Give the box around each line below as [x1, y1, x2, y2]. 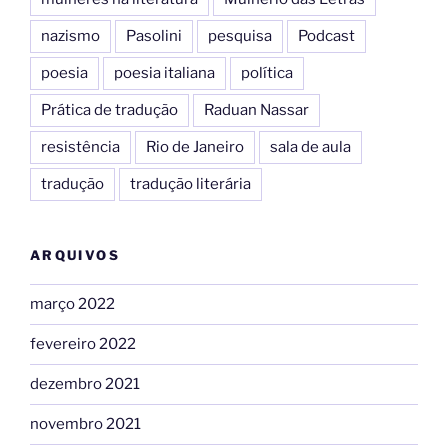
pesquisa [208, 27, 272, 46]
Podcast [298, 27, 355, 46]
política [241, 64, 293, 83]
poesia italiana [114, 64, 215, 83]
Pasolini [126, 27, 182, 46]
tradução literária [130, 175, 251, 194]
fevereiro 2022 [30, 335, 136, 354]
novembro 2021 [30, 415, 141, 434]
